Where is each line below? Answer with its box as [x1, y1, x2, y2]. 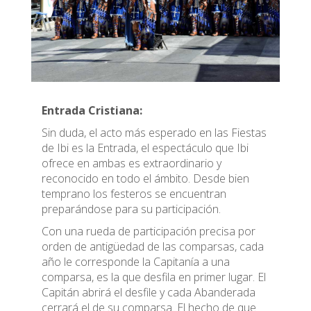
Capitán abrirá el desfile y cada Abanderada [42, 285, 255, 300]
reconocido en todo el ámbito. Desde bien [42, 171, 249, 186]
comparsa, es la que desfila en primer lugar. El [42, 269, 266, 285]
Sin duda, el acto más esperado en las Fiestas [42, 125, 267, 140]
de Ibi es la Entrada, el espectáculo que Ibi [42, 140, 249, 155]
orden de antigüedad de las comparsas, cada [42, 239, 264, 254]
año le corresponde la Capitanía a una [42, 254, 230, 269]
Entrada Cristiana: [42, 103, 142, 118]
